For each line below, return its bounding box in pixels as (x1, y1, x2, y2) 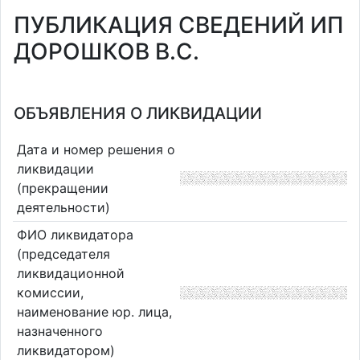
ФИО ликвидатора (16, 227, 133, 243)
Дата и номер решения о (16, 141, 175, 157)
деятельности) (16, 198, 110, 215)
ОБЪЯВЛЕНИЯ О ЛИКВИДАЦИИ (14, 104, 262, 123)
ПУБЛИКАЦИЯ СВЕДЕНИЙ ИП (14, 11, 344, 39)
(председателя (16, 246, 110, 263)
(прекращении (16, 179, 108, 196)
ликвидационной (16, 265, 125, 282)
